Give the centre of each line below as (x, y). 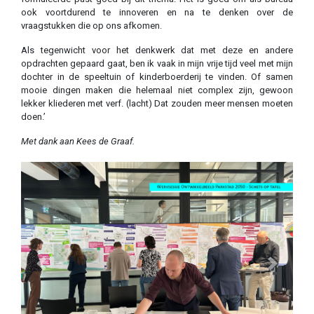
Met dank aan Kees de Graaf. (78, 141)
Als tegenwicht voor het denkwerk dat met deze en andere (157, 50)
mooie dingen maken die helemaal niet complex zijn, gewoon (157, 90)
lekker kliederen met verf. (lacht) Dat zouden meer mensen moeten (157, 103)
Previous (57, 269)
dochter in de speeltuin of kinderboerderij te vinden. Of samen (157, 76)
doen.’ (33, 116)
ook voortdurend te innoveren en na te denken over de (157, 12)
